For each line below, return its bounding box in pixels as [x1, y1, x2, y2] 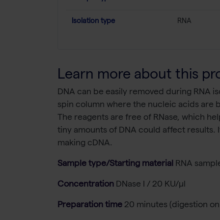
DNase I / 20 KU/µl [116, 181, 186, 190]
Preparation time [57, 201, 122, 210]
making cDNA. [57, 139, 112, 148]
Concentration [57, 181, 114, 190]
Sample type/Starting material [57, 160, 173, 169]
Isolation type [72, 18, 115, 26]
